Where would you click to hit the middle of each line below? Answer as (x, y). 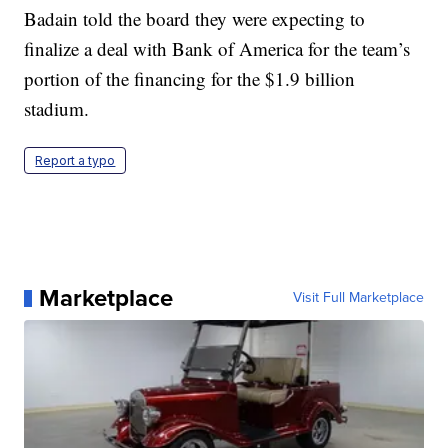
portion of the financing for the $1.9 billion (190, 79)
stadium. (57, 109)
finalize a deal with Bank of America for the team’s (217, 49)
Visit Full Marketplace (358, 298)
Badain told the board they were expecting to (195, 19)
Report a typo (75, 161)
